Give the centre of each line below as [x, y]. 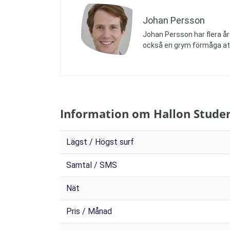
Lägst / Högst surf [100, 142]
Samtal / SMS [92, 165]
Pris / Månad [89, 212]
